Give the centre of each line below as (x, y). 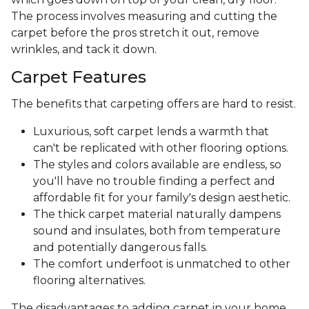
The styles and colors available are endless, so (157, 165)
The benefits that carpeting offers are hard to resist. (153, 104)
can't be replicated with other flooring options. (161, 148)
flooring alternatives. (89, 281)
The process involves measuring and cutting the (144, 17)
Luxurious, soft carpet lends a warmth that (151, 132)
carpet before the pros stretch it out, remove (135, 33)
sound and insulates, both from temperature (157, 231)
